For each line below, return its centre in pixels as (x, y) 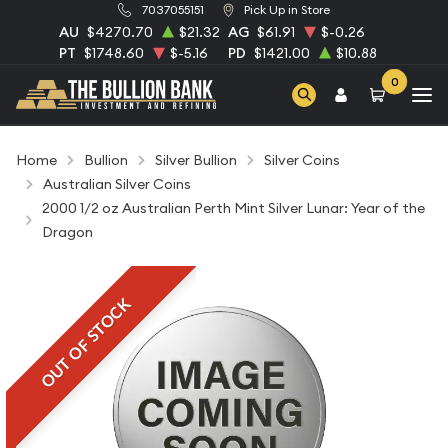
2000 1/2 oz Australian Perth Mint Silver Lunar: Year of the (234, 208)
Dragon (68, 232)
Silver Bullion (196, 160)
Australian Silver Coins (117, 184)
